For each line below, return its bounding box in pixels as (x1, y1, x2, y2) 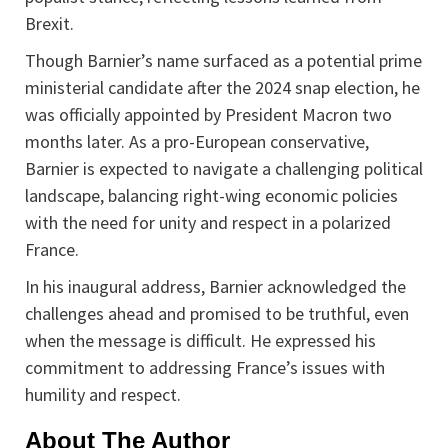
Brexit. (25, 12, 74, 36)
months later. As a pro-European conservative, (25, 130, 369, 154)
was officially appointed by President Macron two (25, 103, 392, 127)
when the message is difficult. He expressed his (25, 329, 376, 353)
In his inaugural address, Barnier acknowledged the (25, 275, 406, 299)
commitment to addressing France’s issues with (25, 356, 385, 380)
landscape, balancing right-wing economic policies (25, 184, 398, 208)
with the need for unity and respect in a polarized (25, 211, 391, 235)
